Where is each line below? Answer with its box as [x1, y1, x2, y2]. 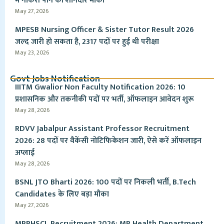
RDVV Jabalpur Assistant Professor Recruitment [15, 122, 189, 135]
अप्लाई [15, 146, 34, 159]
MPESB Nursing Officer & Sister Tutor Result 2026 [15, 23, 194, 36]
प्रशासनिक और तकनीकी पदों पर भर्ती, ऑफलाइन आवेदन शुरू [15, 92, 194, 106]
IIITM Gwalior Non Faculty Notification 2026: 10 [15, 80, 185, 94]
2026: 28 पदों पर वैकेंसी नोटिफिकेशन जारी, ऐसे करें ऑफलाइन [15, 134, 201, 147]
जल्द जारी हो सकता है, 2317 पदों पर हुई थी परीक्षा [15, 35, 159, 48]
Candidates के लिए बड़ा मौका [15, 187, 109, 201]
